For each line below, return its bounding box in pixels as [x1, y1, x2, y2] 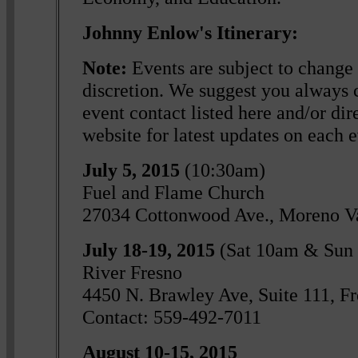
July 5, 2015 [82, 158, 181, 181]
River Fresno [82, 261, 183, 283]
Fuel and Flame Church [82, 181, 265, 203]
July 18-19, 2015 [82, 238, 221, 261]
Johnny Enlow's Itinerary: [82, 21, 299, 43]
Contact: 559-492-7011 [82, 305, 262, 328]
